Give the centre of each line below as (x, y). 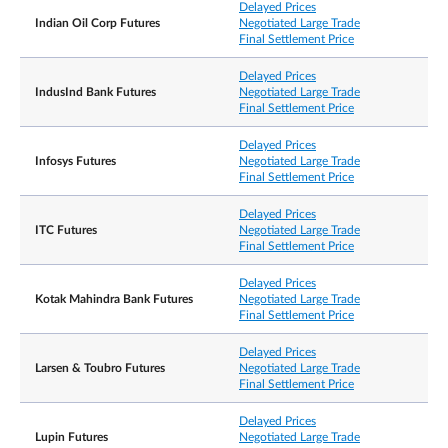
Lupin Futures (71, 437)
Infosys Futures (75, 161)
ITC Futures (66, 230)
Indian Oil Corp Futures (97, 23)
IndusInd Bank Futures (95, 92)
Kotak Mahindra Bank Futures (114, 299)
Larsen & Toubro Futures (100, 368)
